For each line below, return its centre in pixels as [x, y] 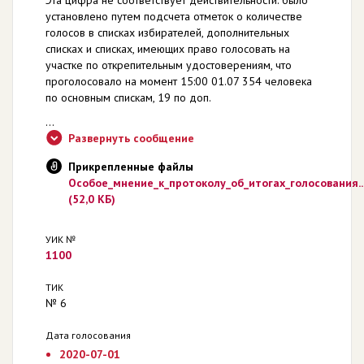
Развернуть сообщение [131, 138]
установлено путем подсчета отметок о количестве [174, 16]
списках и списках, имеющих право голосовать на [168, 48]
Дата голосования [88, 335]
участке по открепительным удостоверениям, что [169, 65]
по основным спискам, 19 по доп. [128, 97]
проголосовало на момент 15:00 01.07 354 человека [179, 81]
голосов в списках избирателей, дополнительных [167, 32]
